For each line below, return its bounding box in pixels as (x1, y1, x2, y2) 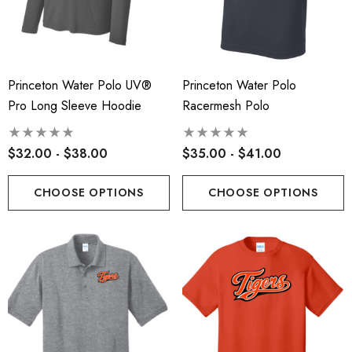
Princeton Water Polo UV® (8, 76, 152, 95)
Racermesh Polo (182, 97, 269, 115)
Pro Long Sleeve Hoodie (8, 97, 141, 115)
